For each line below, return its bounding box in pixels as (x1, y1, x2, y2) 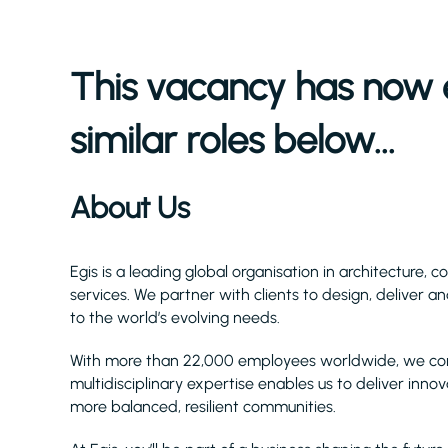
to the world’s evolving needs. (70, 308, 280, 327)
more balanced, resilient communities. (70, 397, 336, 416)
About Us (70, 189, 190, 226)
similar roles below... (70, 117, 395, 163)
